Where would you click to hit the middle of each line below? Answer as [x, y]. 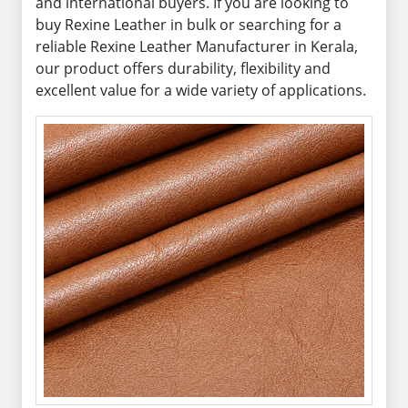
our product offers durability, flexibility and [183, 68]
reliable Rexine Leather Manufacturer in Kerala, [197, 46]
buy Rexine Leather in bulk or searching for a [189, 25]
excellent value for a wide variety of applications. [201, 90]
